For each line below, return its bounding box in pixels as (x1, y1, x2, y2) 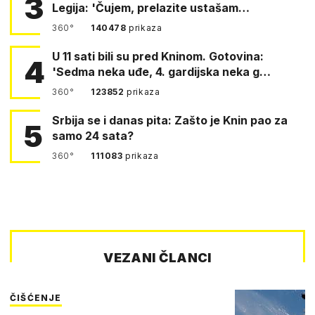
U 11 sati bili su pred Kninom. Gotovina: (52, 49, 132, 63)
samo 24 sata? (52, 128, 134, 143)
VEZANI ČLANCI (103, 250, 212, 265)
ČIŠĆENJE (10, 292, 62, 303)
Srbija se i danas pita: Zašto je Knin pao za (52, 112, 288, 127)
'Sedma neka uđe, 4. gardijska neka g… (52, 64, 271, 79)
